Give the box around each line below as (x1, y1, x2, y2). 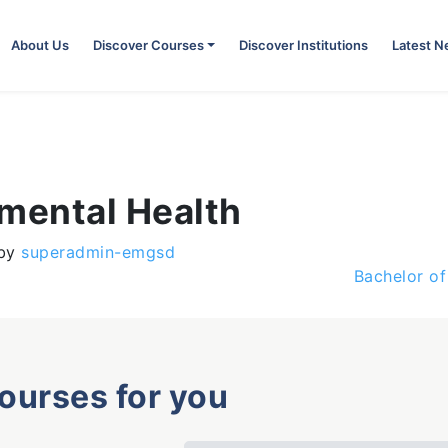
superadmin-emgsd (15, 242, 175, 262)
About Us (10, 37, 69, 53)
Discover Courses (92, 37, 204, 53)
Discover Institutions (239, 37, 368, 53)
